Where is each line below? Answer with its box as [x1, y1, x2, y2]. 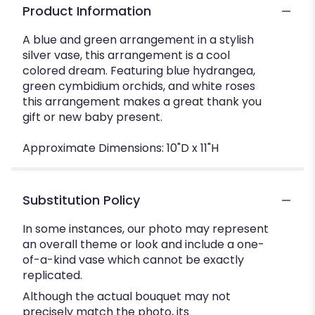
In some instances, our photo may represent [22, 221, 269, 238]
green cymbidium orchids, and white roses [22, 78, 255, 95]
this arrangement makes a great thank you [22, 94, 262, 110]
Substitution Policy [22, 191, 140, 210]
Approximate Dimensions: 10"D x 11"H [22, 140, 219, 157]
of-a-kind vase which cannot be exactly [22, 252, 244, 269]
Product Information [22, 2, 151, 20]
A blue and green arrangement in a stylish [22, 32, 254, 49]
